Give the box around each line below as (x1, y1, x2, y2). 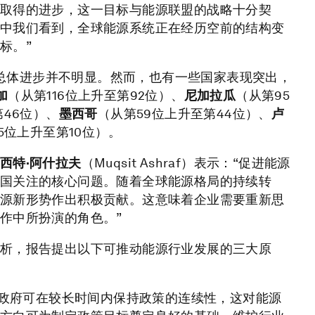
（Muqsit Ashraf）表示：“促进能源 (81, 155, 290, 170)
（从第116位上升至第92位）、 (8, 87, 184, 103)
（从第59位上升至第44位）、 (97, 105, 271, 121)
